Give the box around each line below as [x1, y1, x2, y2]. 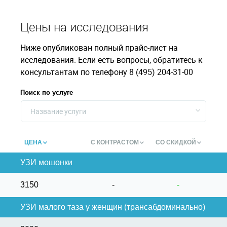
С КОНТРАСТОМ [90, 139, 139, 146]
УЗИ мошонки [20, 158, 72, 167]
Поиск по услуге [20, 89, 73, 96]
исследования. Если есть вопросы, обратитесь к [20, 54, 203, 65]
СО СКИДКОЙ [156, 139, 196, 146]
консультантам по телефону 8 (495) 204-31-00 [20, 66, 193, 78]
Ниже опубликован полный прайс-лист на [20, 42, 178, 53]
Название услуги [30, 106, 86, 116]
